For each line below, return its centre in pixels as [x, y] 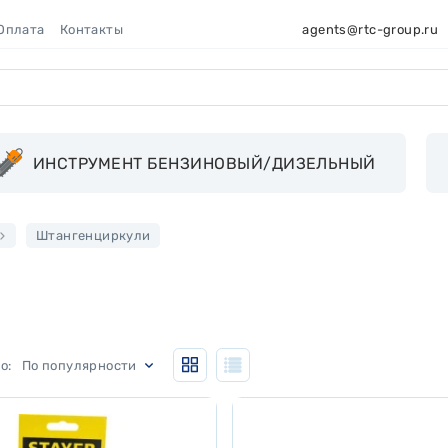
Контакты [91, 29]
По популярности [79, 365]
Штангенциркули [93, 235]
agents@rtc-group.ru [370, 29]
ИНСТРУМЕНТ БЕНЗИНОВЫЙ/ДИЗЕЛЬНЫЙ [204, 163]
